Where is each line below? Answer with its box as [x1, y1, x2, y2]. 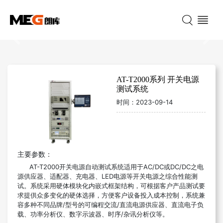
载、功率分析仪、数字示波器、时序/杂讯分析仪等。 [17, 210, 169, 218]
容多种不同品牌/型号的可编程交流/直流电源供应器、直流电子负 [17, 200, 204, 209]
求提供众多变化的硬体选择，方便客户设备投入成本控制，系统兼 [17, 191, 205, 199]
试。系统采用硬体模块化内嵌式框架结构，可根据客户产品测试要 [17, 181, 205, 190]
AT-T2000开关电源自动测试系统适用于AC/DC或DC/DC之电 [17, 162, 204, 171]
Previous [16, 40, 49, 50]
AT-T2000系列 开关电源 [116, 75, 199, 84]
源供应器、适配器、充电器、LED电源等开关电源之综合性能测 [17, 172, 198, 180]
